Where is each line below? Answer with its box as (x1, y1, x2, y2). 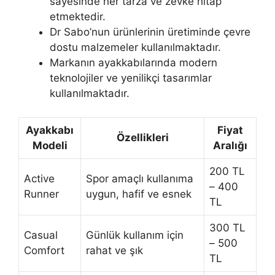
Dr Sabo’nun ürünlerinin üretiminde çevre (50, 26, 250, 39)
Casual (24, 228, 58, 241)
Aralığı (213, 139, 247, 152)
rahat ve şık (86, 244, 143, 257)
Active (24, 172, 55, 185)
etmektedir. (50, 10, 106, 23)
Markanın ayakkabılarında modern (50, 56, 217, 69)
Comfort (24, 244, 64, 257)
